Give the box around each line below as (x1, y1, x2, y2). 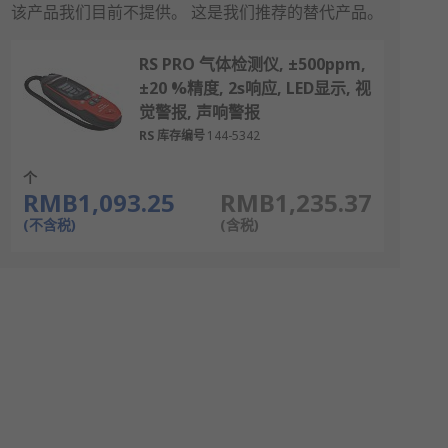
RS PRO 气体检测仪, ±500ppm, (138, 53, 366, 75)
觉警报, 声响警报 (138, 101, 260, 123)
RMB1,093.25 (22, 186, 175, 219)
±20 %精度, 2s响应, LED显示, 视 (138, 77, 371, 99)
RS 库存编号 (138, 127, 205, 144)
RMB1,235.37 (219, 186, 372, 219)
